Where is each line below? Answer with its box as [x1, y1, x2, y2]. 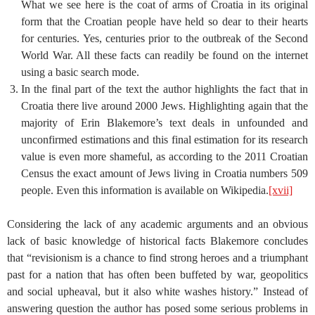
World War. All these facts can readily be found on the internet [21, 49, 308, 61]
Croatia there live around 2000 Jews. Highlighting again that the [21, 99, 308, 112]
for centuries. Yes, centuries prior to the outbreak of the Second [21, 32, 308, 44]
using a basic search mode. [21, 65, 139, 78]
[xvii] [269, 184, 292, 196]
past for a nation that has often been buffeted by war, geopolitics [7, 268, 308, 281]
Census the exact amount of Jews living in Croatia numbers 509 [21, 167, 308, 179]
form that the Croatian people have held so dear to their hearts [21, 15, 308, 27]
